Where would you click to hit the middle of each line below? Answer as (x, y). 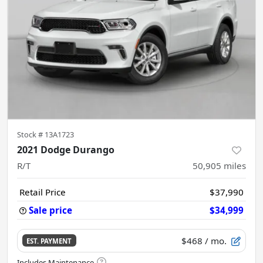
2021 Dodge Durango (66, 149)
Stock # (31, 134)
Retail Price (43, 192)
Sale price (50, 210)
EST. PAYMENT (49, 241)
